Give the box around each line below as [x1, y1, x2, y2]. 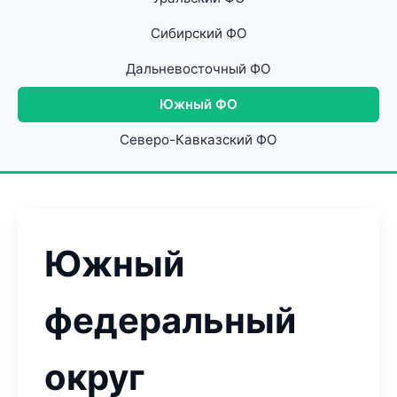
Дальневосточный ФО [126, 60, 271, 77]
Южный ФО [160, 96, 237, 113]
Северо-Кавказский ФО [120, 131, 277, 148]
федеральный [44, 299, 296, 342]
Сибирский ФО [150, 25, 247, 42]
